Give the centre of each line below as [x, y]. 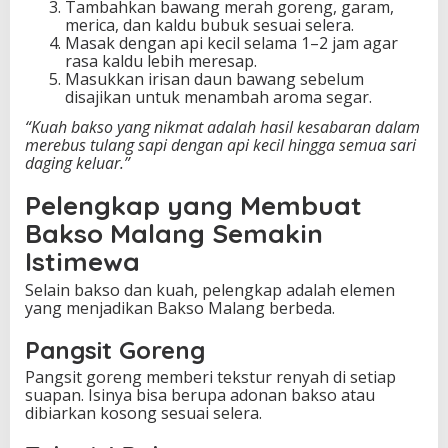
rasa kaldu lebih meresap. [161, 61]
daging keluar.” [77, 162]
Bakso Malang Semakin [174, 233]
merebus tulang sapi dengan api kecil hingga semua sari [220, 144]
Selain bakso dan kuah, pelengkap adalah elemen [210, 289]
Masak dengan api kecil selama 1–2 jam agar [231, 43]
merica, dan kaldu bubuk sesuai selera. [209, 25]
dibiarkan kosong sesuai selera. [143, 412]
